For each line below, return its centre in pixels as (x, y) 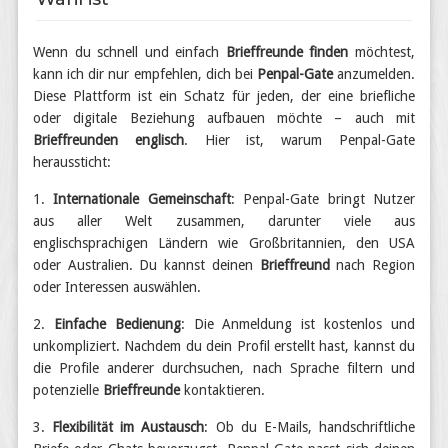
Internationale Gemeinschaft (142, 199)
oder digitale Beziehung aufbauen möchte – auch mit (224, 118)
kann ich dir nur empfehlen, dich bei (145, 74)
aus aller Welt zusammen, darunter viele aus (224, 221)
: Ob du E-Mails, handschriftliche (310, 427)
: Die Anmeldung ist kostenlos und (298, 324)
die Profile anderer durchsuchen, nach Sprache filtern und (224, 368)
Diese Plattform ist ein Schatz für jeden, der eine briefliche (224, 96)
